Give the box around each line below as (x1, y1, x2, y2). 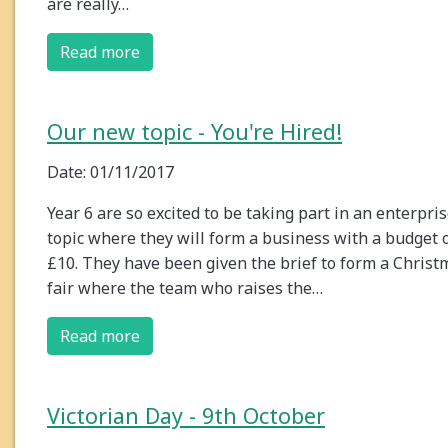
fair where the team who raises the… (47, 277, 323, 300)
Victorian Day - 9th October (47, 401, 325, 431)
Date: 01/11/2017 (47, 161, 174, 184)
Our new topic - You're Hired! (47, 117, 342, 147)
